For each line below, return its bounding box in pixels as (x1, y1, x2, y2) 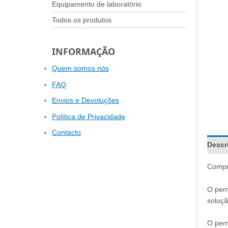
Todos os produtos (52, 15, 111, 24)
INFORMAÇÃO (52, 45, 115, 58)
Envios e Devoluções (52, 96, 119, 105)
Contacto (52, 128, 81, 137)
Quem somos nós (52, 64, 109, 73)
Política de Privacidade (52, 112, 125, 121)
